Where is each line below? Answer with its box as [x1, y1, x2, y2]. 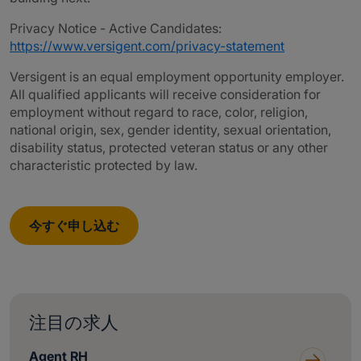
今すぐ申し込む [29, 218, 119, 234]
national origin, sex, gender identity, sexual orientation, [10, 122, 331, 138]
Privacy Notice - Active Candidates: [10, 20, 222, 36]
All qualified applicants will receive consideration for [10, 86, 321, 102]
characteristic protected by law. [10, 157, 197, 173]
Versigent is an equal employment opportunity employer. [10, 68, 344, 85]
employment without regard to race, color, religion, [10, 104, 308, 120]
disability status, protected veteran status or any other [10, 139, 328, 156]
